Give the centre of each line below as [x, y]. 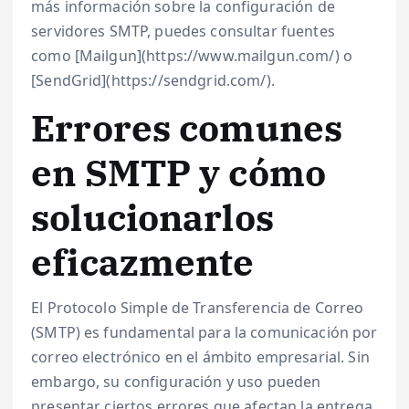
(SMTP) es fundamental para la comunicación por [204, 333]
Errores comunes [187, 127]
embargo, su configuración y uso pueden [176, 382]
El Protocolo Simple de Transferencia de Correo [198, 308]
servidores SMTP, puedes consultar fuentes [183, 31]
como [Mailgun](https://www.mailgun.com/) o [192, 55]
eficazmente [143, 262]
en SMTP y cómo [179, 172]
